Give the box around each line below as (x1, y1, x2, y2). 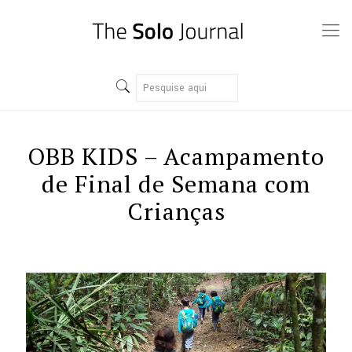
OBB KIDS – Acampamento (27, 141, 324, 172)
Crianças (126, 196, 225, 227)
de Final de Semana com (42, 168, 310, 200)
